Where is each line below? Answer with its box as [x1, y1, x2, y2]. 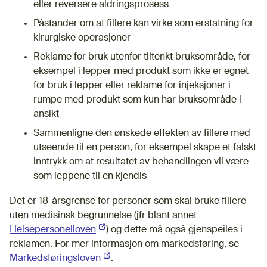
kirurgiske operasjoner [33, 33, 131, 43]
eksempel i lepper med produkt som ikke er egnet [33, 66, 249, 76]
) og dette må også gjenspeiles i [105, 225, 243, 235]
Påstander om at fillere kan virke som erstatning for [33, 18, 253, 29]
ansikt [33, 109, 59, 119]
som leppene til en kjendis [33, 171, 147, 181]
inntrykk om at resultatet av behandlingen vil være [33, 157, 249, 167]
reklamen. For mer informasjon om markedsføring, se [10, 239, 239, 249]
